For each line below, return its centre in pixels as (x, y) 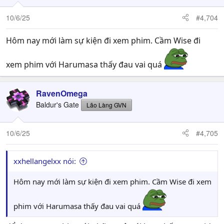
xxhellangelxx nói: (45, 161)
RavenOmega (62, 93)
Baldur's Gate (57, 104)
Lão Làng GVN (106, 104)
